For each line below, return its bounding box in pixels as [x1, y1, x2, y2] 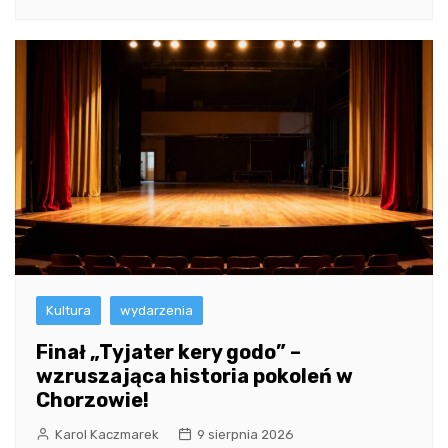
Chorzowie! [36, 388, 149, 413]
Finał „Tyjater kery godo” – [36, 340, 301, 365]
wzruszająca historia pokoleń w [36, 364, 353, 389]
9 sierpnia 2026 [197, 427, 294, 443]
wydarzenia [120, 303, 193, 319]
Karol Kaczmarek [55, 427, 159, 443]
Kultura [46, 303, 91, 319]
